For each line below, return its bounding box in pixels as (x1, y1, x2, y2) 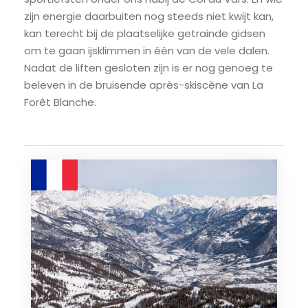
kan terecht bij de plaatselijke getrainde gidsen (24, 26, 265, 41)
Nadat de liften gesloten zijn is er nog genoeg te (24, 60, 273, 76)
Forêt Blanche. (24, 95, 96, 110)
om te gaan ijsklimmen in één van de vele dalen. (24, 43, 269, 58)
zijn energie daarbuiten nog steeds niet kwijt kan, (24, 9, 274, 24)
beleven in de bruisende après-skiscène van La (24, 78, 263, 93)
